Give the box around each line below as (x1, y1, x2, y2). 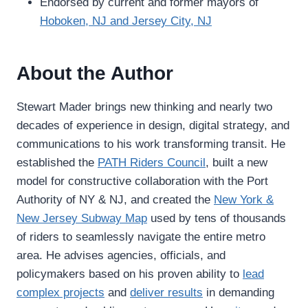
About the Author (16, 63, 173, 85)
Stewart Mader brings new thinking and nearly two (16, 100, 272, 114)
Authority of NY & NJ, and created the (16, 193, 214, 207)
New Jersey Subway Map (16, 212, 147, 225)
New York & (214, 193, 274, 207)
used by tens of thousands (147, 212, 286, 225)
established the (16, 156, 98, 170)
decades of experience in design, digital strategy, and (16, 119, 289, 133)
